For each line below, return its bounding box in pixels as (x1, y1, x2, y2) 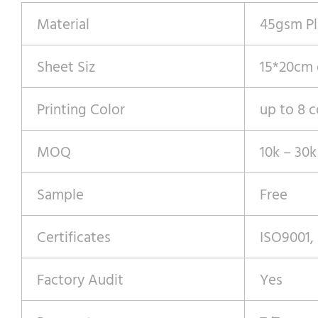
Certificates (37, 225, 111, 248)
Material (37, 12, 89, 35)
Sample (37, 182, 84, 206)
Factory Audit (37, 268, 124, 291)
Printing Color (37, 97, 125, 121)
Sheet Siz (37, 55, 96, 78)
